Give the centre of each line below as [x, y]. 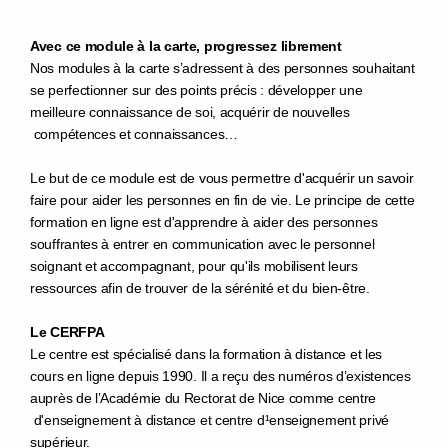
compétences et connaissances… [134, 134]
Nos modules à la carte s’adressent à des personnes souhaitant [222, 68]
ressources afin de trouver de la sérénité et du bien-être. [200, 288]
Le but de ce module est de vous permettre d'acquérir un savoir [222, 178]
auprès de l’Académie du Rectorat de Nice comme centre [203, 398]
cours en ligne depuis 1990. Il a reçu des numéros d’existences [220, 376]
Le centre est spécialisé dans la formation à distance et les [206, 354]
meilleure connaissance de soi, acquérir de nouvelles [190, 112]
